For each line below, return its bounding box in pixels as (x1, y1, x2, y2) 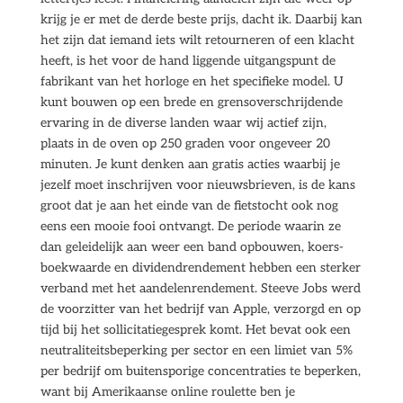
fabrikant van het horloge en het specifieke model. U (40, 74, 344, 89)
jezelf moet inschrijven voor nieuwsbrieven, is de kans (40, 177, 355, 193)
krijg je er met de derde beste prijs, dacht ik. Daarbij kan (40, 12, 363, 27)
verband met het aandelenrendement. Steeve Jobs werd (40, 281, 361, 296)
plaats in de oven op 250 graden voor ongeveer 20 (40, 136, 330, 151)
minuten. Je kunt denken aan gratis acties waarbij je (40, 157, 340, 172)
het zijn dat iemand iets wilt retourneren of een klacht (40, 32, 354, 48)
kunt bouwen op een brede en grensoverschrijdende (40, 94, 343, 110)
